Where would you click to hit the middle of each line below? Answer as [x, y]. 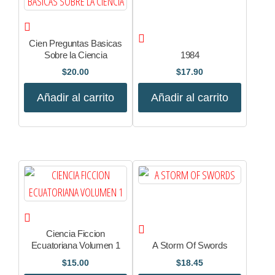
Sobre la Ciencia [76, 55]
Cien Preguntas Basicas [76, 43]
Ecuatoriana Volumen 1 [76, 246]
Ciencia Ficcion [76, 234]
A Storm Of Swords [190, 246]
